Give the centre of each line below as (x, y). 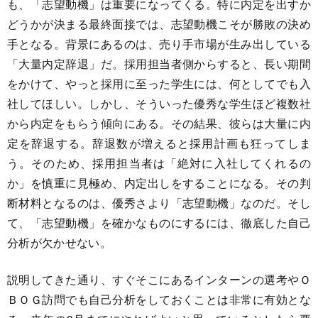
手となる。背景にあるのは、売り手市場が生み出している (159, 43)
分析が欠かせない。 (59, 242)
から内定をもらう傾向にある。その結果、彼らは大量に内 (159, 123)
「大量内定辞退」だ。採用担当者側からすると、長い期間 (159, 63)
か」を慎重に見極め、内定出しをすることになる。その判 (159, 182)
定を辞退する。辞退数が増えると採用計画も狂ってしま (159, 143)
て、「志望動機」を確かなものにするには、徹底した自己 (159, 222)
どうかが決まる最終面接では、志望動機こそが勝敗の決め (159, 23)
